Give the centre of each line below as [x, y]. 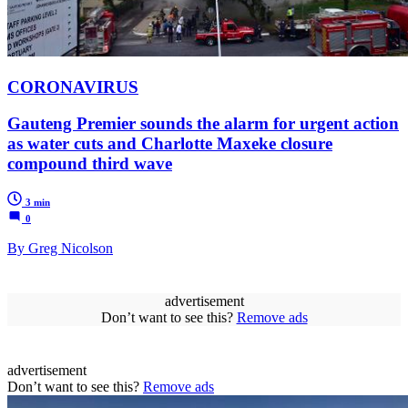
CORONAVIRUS [73, 87]
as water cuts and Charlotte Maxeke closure [170, 144]
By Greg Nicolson [60, 249]
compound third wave [90, 164]
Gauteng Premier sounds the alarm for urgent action [203, 124]
